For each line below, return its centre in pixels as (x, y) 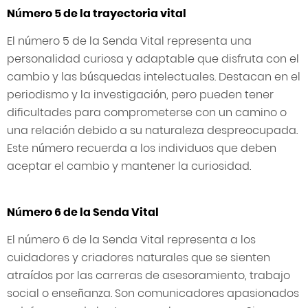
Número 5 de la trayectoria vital (97, 14)
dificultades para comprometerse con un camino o (147, 113)
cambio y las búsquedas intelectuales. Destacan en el (154, 77)
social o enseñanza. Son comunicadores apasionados (153, 294)
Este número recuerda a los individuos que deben (142, 148)
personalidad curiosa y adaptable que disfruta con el (153, 59)
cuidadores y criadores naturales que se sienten (139, 258)
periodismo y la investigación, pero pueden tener (140, 95)
